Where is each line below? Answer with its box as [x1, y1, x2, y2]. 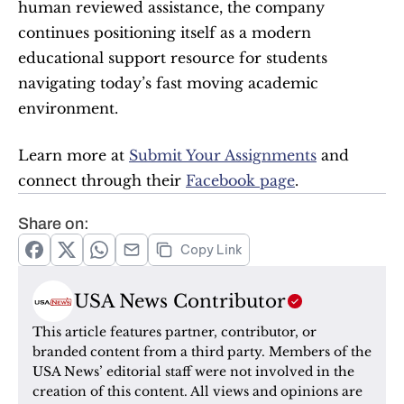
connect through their [18, 171, 186, 189]
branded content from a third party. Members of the [32, 344, 372, 360]
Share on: [18, 215, 89, 233]
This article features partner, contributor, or [32, 324, 317, 340]
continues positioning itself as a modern [18, 23, 311, 41]
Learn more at [18, 146, 129, 164]
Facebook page [186, 171, 295, 189]
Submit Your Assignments [129, 146, 317, 164]
